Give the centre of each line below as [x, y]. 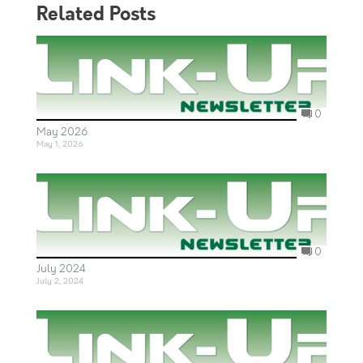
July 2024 [61, 270]
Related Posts [96, 16]
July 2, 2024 [60, 282]
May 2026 [62, 132]
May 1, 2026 [59, 144]
